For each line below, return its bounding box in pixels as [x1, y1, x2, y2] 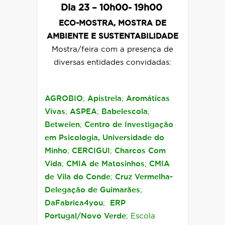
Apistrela [87, 95, 122, 102]
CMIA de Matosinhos [66, 160, 145, 168]
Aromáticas [126, 95, 170, 102]
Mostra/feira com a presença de [52, 46, 173, 53]
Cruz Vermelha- [115, 173, 173, 181]
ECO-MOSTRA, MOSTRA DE [59, 20, 166, 27]
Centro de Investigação [84, 121, 173, 129]
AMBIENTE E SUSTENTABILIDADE [47, 33, 178, 40]
